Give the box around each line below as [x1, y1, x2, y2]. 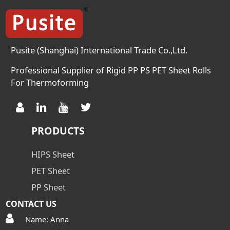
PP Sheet [31, 181, 66, 194]
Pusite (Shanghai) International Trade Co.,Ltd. [11, 44, 188, 56]
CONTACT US [6, 198, 57, 210]
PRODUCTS [31, 124, 85, 138]
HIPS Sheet [31, 148, 75, 161]
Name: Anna [25, 214, 69, 225]
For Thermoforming [11, 76, 89, 89]
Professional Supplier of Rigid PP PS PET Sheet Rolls [11, 64, 212, 76]
